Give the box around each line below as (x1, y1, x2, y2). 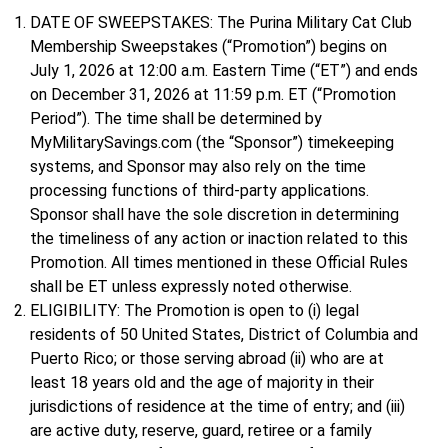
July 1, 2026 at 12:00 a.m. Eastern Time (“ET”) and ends (30, 61, 418, 81)
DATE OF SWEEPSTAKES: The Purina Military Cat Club (30, 13, 412, 33)
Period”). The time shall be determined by (30, 109, 322, 129)
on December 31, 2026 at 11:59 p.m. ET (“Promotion (30, 85, 396, 105)
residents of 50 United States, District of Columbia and (30, 325, 418, 345)
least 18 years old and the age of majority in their (30, 373, 374, 393)
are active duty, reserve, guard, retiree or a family (30, 421, 372, 441)
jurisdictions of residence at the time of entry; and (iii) (30, 397, 405, 417)
